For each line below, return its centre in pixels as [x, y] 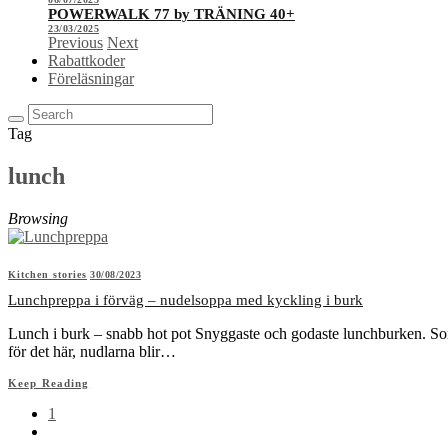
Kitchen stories [47, 274]
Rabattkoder [86, 60]
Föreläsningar [91, 78]
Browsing [38, 218]
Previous [75, 42]
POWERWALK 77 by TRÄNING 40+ [171, 14]
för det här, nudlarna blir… [92, 351]
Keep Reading [49, 382]
